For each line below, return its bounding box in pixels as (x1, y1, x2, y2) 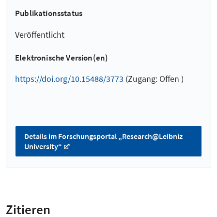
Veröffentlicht (15, 29, 64, 40)
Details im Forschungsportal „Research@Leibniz (24, 131, 183, 141)
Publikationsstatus (15, 8, 83, 19)
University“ (24, 141, 62, 151)
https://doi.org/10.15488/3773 (15, 73, 124, 85)
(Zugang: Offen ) (124, 73, 184, 85)
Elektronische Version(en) (15, 52, 108, 63)
